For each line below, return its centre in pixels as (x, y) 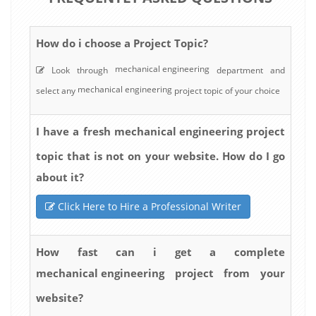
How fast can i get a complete (160, 251)
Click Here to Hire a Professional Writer (148, 206)
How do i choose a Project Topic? (122, 43)
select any (57, 90)
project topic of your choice (226, 90)
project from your (225, 273)
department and (247, 70)
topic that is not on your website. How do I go (160, 156)
